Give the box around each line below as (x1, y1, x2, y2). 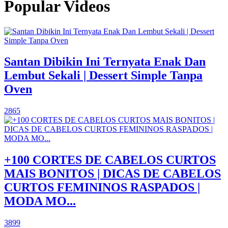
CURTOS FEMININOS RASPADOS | (4, 181, 200, 194)
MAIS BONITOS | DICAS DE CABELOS (4, 167, 221, 181)
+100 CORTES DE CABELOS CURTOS (4, 153, 216, 167)
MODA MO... (4, 194, 76, 208)
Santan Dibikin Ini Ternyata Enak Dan (4, 55, 206, 69)
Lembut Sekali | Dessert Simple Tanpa (4, 69, 203, 82)
